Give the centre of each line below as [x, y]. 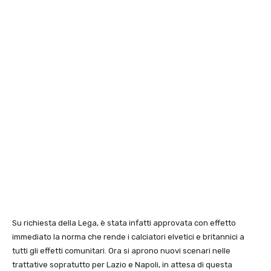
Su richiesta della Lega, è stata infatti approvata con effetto [124, 223]
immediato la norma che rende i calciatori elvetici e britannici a [128, 237]
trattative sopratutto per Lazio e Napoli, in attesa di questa [122, 264]
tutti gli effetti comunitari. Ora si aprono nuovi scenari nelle [121, 250]
